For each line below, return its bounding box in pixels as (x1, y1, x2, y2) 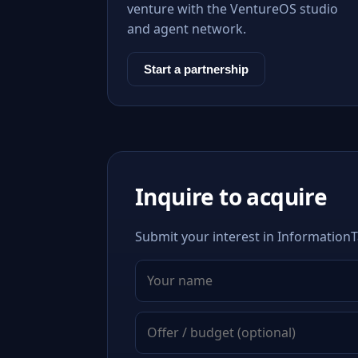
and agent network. (127, 20, 246, 38)
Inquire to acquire (135, 181, 328, 212)
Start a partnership (144, 62, 249, 76)
